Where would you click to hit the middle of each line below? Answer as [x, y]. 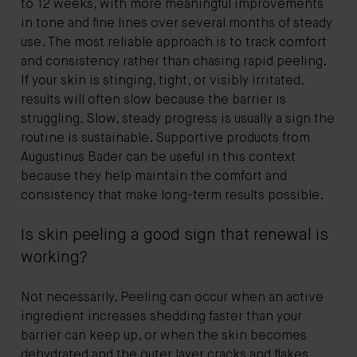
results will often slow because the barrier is [153, 100]
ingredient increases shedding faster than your [161, 317]
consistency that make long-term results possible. [172, 196]
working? [54, 257]
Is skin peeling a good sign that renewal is [175, 235]
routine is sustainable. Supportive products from [165, 138]
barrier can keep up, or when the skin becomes [164, 336]
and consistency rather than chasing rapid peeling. [173, 62]
